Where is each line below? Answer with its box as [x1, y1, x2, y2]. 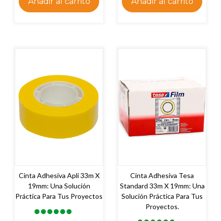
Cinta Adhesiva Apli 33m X [18, 171, 100, 180]
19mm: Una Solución [28, 181, 90, 190]
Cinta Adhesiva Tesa [130, 171, 194, 180]
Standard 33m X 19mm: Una [119, 181, 205, 190]
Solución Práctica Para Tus [121, 191, 203, 200]
